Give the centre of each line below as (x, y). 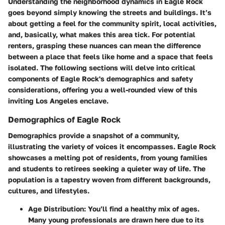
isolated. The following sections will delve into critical (102, 67)
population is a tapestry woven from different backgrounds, (109, 179)
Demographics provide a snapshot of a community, (94, 135)
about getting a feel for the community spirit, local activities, (112, 23)
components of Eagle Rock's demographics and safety (100, 78)
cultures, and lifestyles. (49, 190)
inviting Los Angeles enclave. (58, 100)
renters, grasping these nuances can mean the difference (104, 45)
